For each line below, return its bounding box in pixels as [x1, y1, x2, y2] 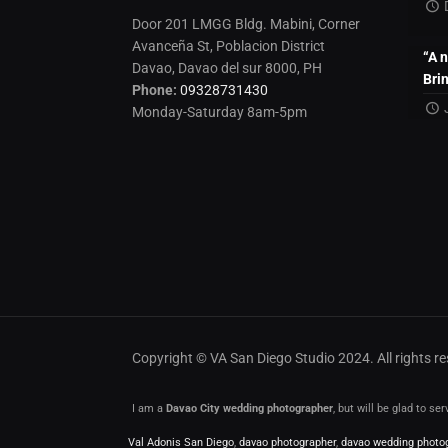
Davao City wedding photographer [166, 402, 333, 416]
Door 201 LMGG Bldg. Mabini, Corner [132, 16, 361, 33]
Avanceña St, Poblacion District [132, 38, 326, 55]
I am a [132, 402, 166, 416]
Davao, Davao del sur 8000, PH [132, 60, 323, 77]
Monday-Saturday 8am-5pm [132, 104, 308, 121]
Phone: [132, 82, 178, 99]
